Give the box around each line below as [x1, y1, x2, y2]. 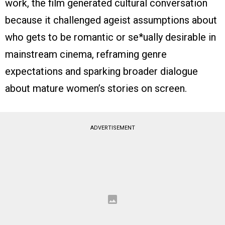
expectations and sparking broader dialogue [5, 65, 198, 77]
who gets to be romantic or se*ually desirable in [5, 31, 216, 43]
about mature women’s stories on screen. [5, 82, 187, 94]
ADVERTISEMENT [90, 124, 135, 131]
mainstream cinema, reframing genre [5, 48, 167, 60]
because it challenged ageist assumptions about [5, 14, 217, 26]
